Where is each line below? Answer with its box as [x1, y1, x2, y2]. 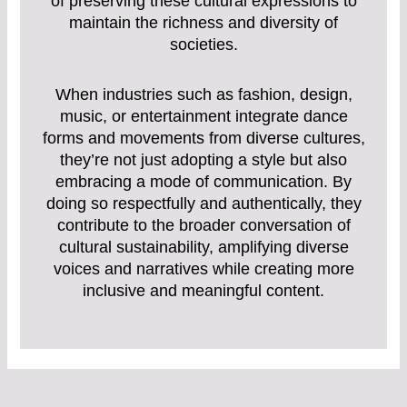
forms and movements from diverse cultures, [42, 129, 365, 148]
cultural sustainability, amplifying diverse [58, 238, 349, 257]
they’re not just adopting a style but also [60, 151, 347, 170]
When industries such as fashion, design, [55, 85, 352, 104]
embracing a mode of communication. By [55, 173, 352, 192]
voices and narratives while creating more [53, 260, 354, 279]
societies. [169, 35, 238, 54]
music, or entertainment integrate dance [59, 107, 348, 126]
